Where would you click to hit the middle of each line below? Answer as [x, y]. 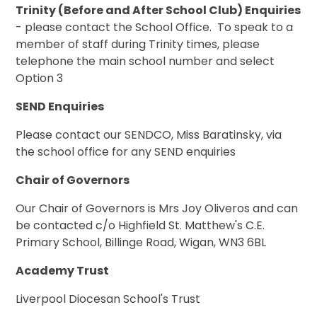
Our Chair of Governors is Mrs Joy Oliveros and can [157, 209]
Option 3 [40, 79]
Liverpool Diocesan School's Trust [108, 299]
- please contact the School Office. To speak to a [155, 28]
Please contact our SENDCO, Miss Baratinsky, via [149, 135]
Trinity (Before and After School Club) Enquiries [158, 11]
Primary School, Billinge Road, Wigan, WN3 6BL [141, 243]
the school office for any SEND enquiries [126, 152]
